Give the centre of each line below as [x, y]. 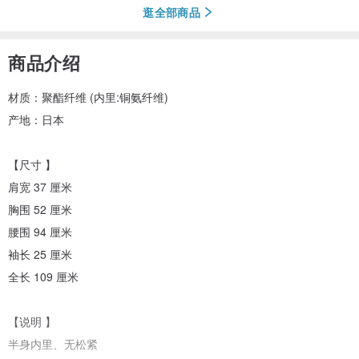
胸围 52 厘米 [40, 210]
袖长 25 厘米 [40, 254]
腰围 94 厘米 [40, 232]
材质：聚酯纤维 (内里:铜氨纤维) [88, 97]
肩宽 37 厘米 [40, 187]
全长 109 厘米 [43, 277]
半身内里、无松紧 [53, 344]
